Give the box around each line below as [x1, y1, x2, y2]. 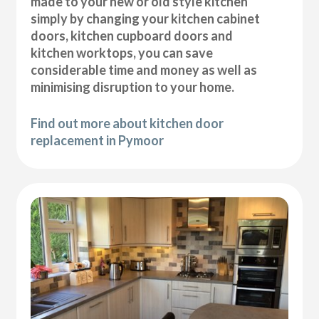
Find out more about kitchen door [31, 115, 224, 132]
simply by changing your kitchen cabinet [31, 11, 261, 27]
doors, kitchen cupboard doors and [31, 28, 234, 44]
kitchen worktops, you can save [31, 45, 214, 61]
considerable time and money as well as [31, 62, 258, 78]
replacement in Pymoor [31, 132, 164, 149]
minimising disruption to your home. [31, 79, 235, 95]
